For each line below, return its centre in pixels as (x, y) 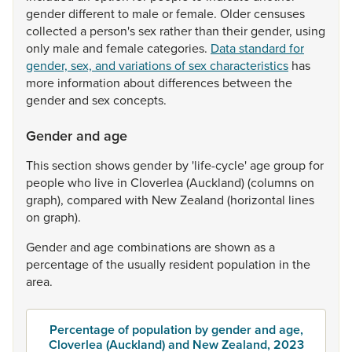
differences (190, 82)
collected (53, 31)
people (47, 182)
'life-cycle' (221, 165)
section (73, 165)
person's (114, 31)
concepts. (140, 100)
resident (193, 264)
